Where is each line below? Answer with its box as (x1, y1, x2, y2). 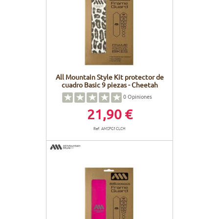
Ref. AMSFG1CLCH (93, 124, 126, 131)
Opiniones (126, 92, 152, 101)
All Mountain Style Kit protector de (55, 72, 164, 81)
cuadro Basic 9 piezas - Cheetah (61, 80, 158, 89)
